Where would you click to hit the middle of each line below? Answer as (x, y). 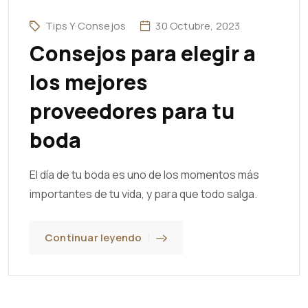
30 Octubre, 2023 (198, 26)
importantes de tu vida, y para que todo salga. (143, 194)
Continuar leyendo (93, 238)
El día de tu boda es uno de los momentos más (144, 175)
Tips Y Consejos (86, 26)
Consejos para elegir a (143, 54)
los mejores (89, 82)
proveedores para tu (132, 111)
